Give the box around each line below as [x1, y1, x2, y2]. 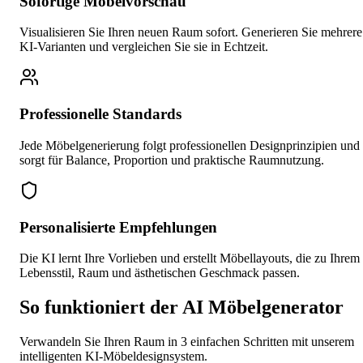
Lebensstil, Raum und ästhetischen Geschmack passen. [19, 266, 300, 280]
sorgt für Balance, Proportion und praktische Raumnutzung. [19, 152, 324, 167]
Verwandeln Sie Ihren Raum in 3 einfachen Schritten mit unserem [19, 335, 354, 349]
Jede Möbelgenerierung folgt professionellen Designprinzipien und [19, 138, 360, 152]
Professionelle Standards [19, 105, 181, 123]
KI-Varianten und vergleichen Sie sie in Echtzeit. [19, 40, 268, 54]
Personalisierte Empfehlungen [19, 218, 217, 236]
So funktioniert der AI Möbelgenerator [19, 297, 344, 318]
